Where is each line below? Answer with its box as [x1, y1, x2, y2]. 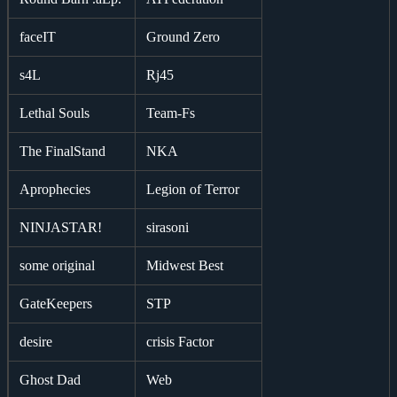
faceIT [19, 28, 56, 44]
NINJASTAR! [19, 219, 102, 235]
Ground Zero [146, 28, 220, 44]
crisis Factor [146, 333, 214, 349]
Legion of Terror [146, 181, 239, 197]
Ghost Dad [19, 371, 81, 387]
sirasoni [146, 219, 189, 235]
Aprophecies [19, 181, 90, 197]
